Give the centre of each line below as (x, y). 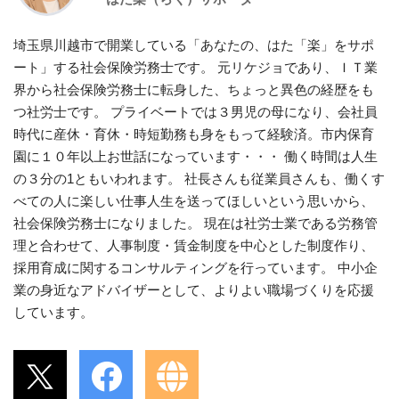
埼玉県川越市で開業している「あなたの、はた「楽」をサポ (194, 45)
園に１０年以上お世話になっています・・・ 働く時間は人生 (195, 156)
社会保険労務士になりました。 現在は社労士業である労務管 (195, 223)
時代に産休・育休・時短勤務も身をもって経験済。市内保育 (194, 134)
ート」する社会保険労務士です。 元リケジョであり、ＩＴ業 (195, 67)
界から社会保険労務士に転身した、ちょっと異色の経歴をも (194, 89)
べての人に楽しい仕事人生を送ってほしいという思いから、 (194, 200)
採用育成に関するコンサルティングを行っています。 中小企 (195, 267)
